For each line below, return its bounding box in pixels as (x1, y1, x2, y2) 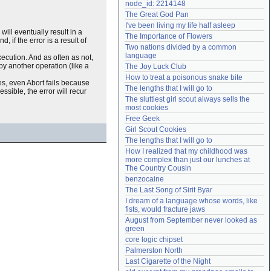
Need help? (129, 5, 165, 13)
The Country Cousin (125, 164, 191, 172)
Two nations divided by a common (125, 43, 237, 51)
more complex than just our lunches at (125, 155, 250, 164)
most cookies (125, 103, 168, 112)
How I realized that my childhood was (125, 147, 247, 155)
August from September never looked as (125, 216, 257, 224)
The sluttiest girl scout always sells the (125, 95, 250, 103)
